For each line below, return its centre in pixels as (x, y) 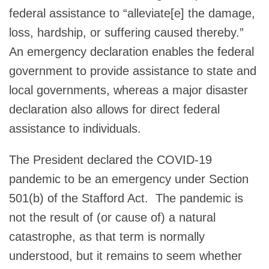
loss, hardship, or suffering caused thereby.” (128, 32)
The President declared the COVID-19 (110, 159)
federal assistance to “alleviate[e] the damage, (132, 13)
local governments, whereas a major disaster (128, 90)
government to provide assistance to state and (133, 71)
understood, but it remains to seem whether (125, 255)
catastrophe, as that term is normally (107, 236)
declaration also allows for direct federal (114, 109)
